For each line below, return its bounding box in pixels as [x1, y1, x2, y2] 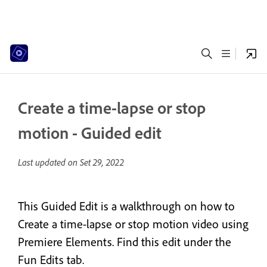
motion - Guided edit [18, 122, 162, 143]
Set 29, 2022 [80, 156, 124, 168]
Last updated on [18, 156, 80, 168]
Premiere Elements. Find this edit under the [18, 234, 231, 249]
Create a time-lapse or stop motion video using [18, 216, 249, 231]
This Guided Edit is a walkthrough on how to [18, 198, 235, 213]
